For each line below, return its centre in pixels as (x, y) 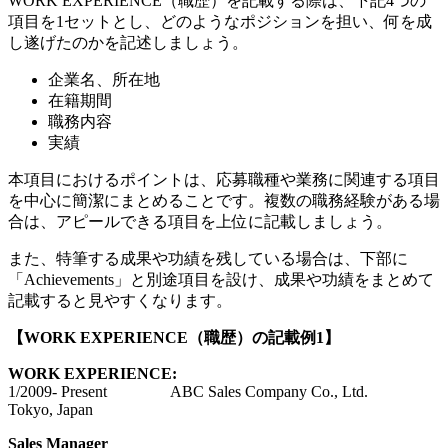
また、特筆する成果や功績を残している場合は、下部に (208, 259)
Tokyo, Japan (50, 410)
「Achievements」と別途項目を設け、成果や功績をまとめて (221, 280)
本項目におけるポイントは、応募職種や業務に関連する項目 (224, 180)
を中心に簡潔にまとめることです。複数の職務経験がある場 (224, 201)
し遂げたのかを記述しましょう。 (128, 43)
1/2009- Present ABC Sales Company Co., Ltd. (220, 392)
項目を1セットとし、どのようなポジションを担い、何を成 (220, 22)
